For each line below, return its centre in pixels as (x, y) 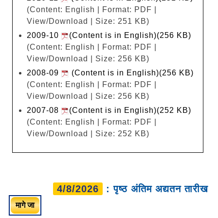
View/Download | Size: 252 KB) (88, 133)
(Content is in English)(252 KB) (130, 110)
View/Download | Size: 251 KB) (88, 21)
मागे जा (25, 205)
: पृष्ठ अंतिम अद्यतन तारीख (155, 189)
